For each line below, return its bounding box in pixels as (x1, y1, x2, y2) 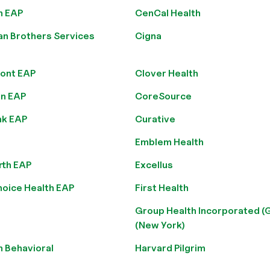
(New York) (135, 219, 185, 231)
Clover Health (135, 67, 198, 79)
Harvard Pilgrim (135, 242, 206, 254)
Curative (135, 113, 175, 125)
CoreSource (135, 90, 192, 102)
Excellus (135, 159, 173, 171)
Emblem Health (135, 136, 204, 148)
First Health (135, 182, 189, 193)
